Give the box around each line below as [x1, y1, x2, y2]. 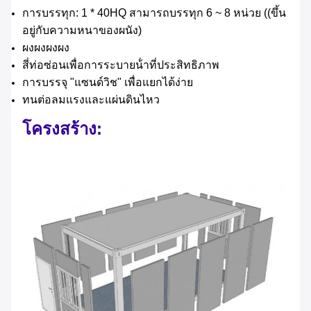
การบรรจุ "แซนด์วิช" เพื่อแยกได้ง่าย [22, 76, 193, 89]
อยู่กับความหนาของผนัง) [22, 24, 142, 37]
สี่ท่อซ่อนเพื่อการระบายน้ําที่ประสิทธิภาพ [22, 59, 219, 72]
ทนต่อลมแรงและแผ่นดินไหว [22, 94, 160, 106]
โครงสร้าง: [22, 119, 102, 139]
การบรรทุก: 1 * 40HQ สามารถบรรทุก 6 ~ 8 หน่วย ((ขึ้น [22, 7, 286, 19]
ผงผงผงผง [22, 42, 69, 54]
